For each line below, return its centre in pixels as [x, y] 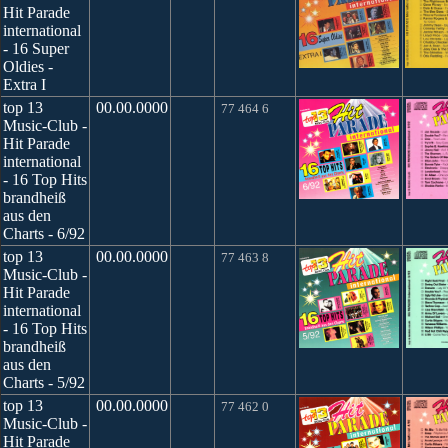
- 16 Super [36, 48]
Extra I [24, 84]
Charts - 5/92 [44, 382]
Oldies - [28, 66]
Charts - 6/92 [44, 233]
